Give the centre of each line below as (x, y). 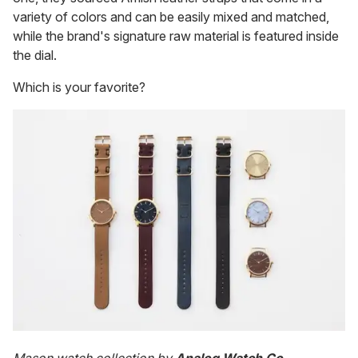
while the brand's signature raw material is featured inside (176, 36)
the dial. (35, 55)
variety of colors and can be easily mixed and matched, (171, 16)
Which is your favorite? (79, 87)
